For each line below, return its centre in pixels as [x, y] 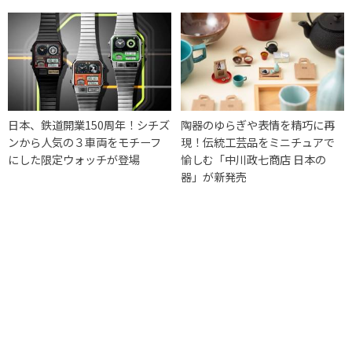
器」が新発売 [214, 177]
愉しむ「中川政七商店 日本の [254, 159]
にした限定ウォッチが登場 [74, 159]
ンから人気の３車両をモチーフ [84, 142]
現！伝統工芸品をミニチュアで [258, 142]
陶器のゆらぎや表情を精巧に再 [258, 125]
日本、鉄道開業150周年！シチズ [89, 125]
